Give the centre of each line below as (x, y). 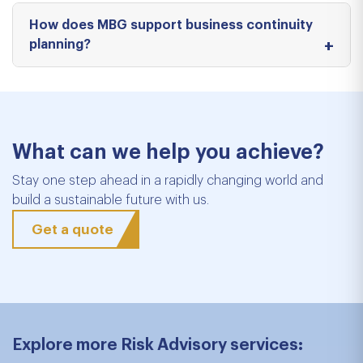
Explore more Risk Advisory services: (158, 345)
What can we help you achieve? (168, 152)
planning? (60, 45)
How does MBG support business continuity (171, 25)
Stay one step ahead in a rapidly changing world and (168, 181)
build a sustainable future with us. (111, 200)
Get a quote (72, 229)
